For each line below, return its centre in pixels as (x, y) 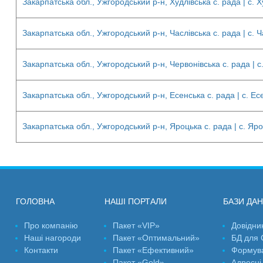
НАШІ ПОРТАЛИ (136, 201)
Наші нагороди (53, 238)
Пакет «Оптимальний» (156, 238)
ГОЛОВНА (35, 201)
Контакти (41, 250)
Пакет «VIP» (136, 225)
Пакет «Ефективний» (153, 250)
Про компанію (51, 225)
